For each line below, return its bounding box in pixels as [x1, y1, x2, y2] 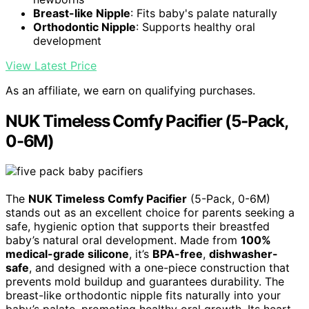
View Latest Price [6, 58, 97, 72]
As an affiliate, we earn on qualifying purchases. [6, 83, 255, 97]
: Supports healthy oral [136, 19, 255, 34]
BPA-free [152, 247, 203, 261]
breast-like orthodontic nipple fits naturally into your [6, 288, 281, 303]
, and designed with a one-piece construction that [29, 261, 290, 275]
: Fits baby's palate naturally [130, 6, 277, 20]
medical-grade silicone [6, 247, 129, 261]
